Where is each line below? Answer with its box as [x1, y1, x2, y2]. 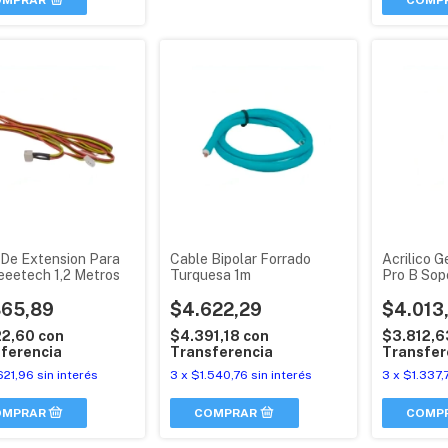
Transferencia [170, 343, 274, 360]
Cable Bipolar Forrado [170, 250, 312, 267]
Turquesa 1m [170, 266, 252, 283]
